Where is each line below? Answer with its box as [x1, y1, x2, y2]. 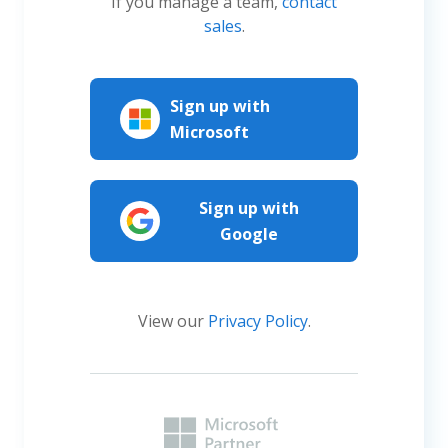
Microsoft [170, 121, 249, 144]
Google [220, 223, 278, 246]
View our [137, 310, 208, 333]
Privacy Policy [207, 310, 308, 333]
